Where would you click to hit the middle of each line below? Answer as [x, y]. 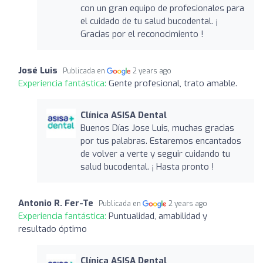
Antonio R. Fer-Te [56, 203]
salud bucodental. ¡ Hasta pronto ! [147, 166]
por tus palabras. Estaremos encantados [161, 141]
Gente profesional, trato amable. [173, 83]
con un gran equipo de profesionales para [162, 8]
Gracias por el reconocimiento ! [142, 34]
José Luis [38, 70]
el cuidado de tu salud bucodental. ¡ [149, 21]
